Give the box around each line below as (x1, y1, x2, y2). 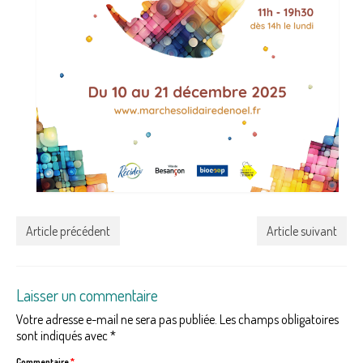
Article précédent (26, 222, 110, 239)
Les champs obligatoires (220, 310, 339, 327)
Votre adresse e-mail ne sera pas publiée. (16, 310, 217, 327)
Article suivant (267, 222, 337, 239)
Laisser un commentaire (16, 284, 158, 305)
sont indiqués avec (16, 327, 110, 344)
